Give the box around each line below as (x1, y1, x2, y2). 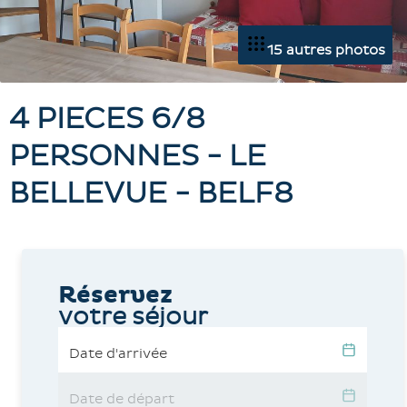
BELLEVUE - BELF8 (9, 176, 293, 211)
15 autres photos (267, 42, 385, 58)
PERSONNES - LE (9, 139, 266, 174)
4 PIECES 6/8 (9, 102, 205, 136)
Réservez (58, 281, 173, 310)
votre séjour (58, 303, 208, 331)
